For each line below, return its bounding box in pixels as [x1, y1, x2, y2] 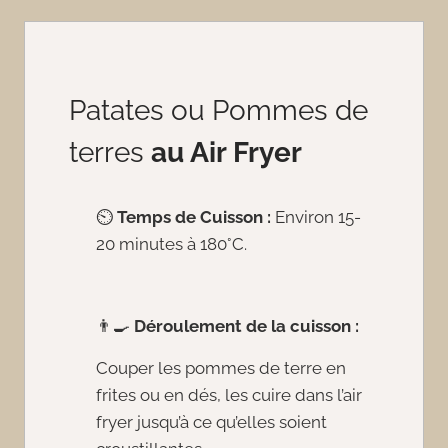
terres [69, 136, 151, 169]
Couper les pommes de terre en [96, 358, 346, 378]
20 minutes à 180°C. [96, 234, 247, 254]
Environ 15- [271, 207, 361, 227]
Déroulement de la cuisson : [134, 316, 359, 336]
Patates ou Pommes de [69, 94, 368, 127]
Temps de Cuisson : [117, 207, 271, 227]
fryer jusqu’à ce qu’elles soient [96, 412, 327, 432]
